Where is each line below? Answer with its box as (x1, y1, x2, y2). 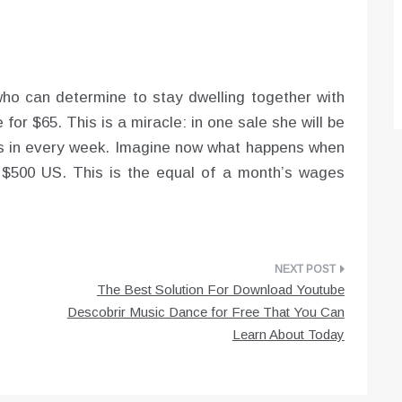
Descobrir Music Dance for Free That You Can (66, 304, 345, 320)
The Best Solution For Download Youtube (96, 282, 345, 298)
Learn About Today (232, 327, 345, 343)
